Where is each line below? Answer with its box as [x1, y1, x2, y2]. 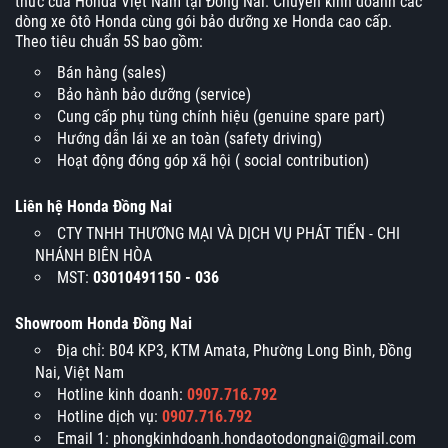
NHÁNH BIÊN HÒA [35, 246, 152, 265]
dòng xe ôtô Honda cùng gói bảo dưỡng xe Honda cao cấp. [15, 12, 392, 31]
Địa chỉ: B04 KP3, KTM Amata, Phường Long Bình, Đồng [57, 341, 412, 360]
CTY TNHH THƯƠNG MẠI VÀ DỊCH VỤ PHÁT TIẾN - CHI [57, 224, 400, 243]
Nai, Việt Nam [35, 363, 124, 382]
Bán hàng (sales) [57, 63, 166, 82]
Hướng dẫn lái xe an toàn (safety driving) [57, 129, 322, 148]
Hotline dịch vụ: [57, 407, 162, 426]
